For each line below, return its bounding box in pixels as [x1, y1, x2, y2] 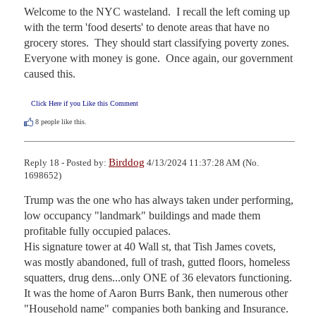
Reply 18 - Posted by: [24, 157, 109, 168]
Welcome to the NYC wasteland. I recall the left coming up [24, 5, 290, 18]
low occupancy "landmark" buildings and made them [24, 209, 260, 221]
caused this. [24, 67, 75, 80]
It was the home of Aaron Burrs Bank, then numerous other [24, 286, 288, 299]
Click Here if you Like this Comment [31, 99, 138, 107]
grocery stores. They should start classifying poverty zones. [24, 36, 289, 49]
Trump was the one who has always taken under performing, [24, 193, 293, 206]
